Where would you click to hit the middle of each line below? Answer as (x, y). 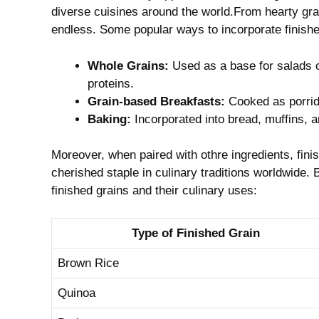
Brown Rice (88, 263)
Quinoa (77, 293)
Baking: (109, 119)
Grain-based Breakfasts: (156, 101)
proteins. (111, 83)
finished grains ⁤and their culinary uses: (154, 190)
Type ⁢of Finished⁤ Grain (196, 233)
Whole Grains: (128, 66)
